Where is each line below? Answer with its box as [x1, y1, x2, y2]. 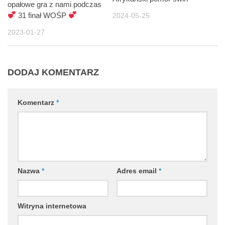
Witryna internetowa [18, 202, 86, 210]
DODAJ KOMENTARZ [8, 67, 99, 78]
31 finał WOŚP [16, 11, 69, 20]
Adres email [116, 167, 159, 175]
